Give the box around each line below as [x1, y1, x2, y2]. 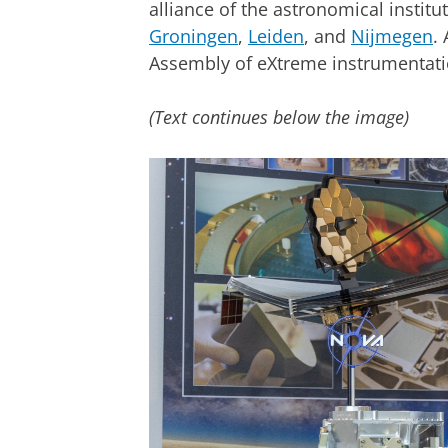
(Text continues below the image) [149, 105, 409, 130]
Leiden [248, 24, 304, 49]
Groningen [149, 24, 238, 49]
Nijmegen [351, 24, 433, 49]
